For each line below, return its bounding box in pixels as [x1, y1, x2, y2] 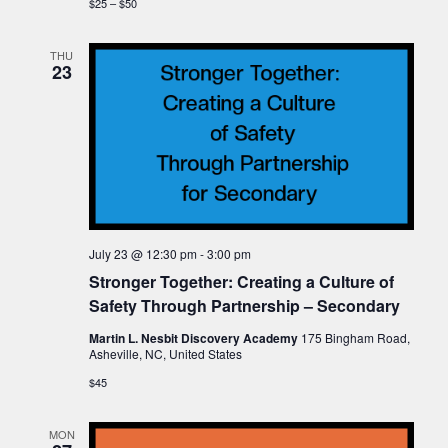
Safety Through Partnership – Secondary [88, 293, 400, 317]
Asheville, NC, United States [88, 344, 242, 362]
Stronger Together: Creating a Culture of [88, 269, 394, 293]
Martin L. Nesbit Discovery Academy [88, 328, 301, 347]
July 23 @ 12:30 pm [88, 244, 197, 262]
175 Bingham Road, [300, 328, 410, 346]
